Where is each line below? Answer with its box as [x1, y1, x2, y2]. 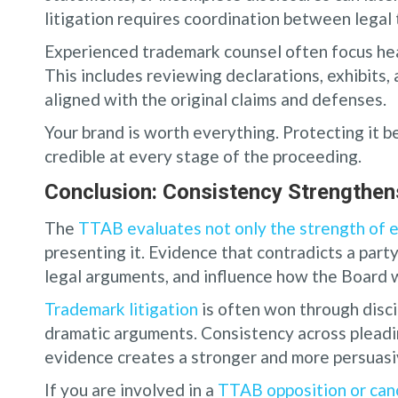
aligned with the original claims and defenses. [44, 89, 386, 109]
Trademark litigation [44, 298, 198, 319]
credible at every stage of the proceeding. [44, 146, 362, 166]
